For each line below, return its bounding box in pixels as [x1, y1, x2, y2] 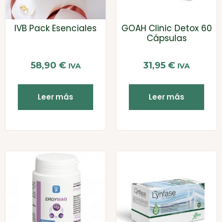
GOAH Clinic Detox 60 [121, 22, 212, 35]
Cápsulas [146, 32, 187, 45]
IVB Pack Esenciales [14, 22, 97, 35]
